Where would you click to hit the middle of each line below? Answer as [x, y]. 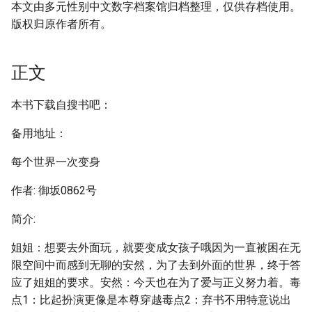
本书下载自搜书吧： [61, 105]
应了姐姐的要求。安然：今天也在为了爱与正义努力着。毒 [156, 282]
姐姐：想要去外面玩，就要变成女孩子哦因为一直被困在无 [156, 248]
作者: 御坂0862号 [54, 190]
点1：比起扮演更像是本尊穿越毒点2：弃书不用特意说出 [151, 300]
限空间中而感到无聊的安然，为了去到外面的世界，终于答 [156, 265]
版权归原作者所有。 [61, 24]
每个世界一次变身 [56, 162]
